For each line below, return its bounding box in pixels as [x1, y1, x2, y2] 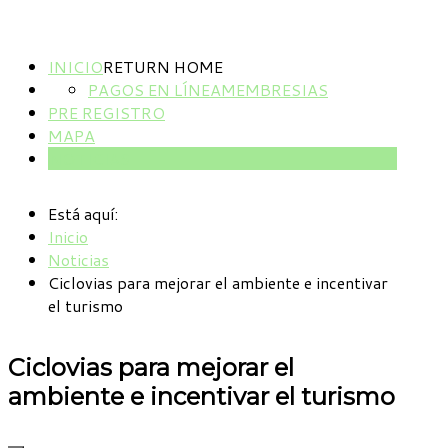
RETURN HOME [103, 55, 223, 78]
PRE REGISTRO [48, 101, 165, 124]
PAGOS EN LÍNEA [88, 78, 221, 101]
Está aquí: [48, 202, 126, 225]
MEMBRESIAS [221, 78, 328, 101]
